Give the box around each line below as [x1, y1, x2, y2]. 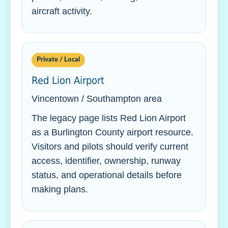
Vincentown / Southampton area [32, 94, 162, 104]
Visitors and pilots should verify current [32, 141, 188, 152]
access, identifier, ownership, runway [32, 156, 181, 166]
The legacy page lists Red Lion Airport [32, 113, 186, 123]
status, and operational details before [32, 170, 182, 180]
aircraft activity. [32, 6, 92, 16]
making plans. [32, 184, 88, 194]
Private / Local [37, 56, 80, 63]
